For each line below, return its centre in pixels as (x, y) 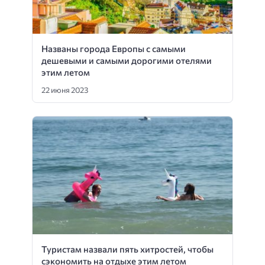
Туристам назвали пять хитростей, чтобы (127, 249)
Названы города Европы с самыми (114, 48)
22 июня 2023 (65, 90)
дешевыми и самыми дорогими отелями (127, 60)
